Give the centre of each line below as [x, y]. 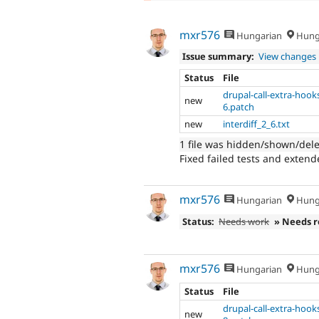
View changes [288, 57]
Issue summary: [218, 57]
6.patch [239, 106]
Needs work [244, 221]
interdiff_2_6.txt [257, 124]
